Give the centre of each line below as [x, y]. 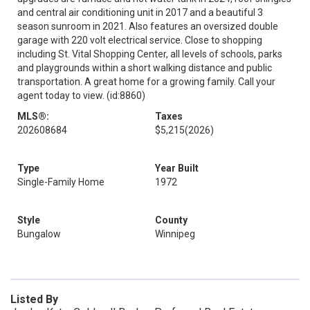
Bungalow [39, 234]
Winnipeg [175, 234]
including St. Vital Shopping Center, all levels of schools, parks [150, 54]
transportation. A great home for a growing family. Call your [146, 82]
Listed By [34, 299]
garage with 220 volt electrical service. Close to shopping [140, 40]
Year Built [177, 168]
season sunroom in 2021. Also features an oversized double [148, 26]
